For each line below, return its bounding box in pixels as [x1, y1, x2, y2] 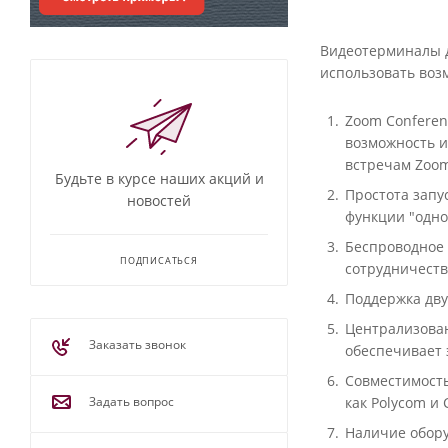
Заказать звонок [89, 336, 186, 354]
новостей [127, 191, 191, 211]
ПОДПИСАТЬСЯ [120, 254, 198, 268]
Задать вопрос [89, 393, 174, 411]
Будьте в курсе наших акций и [54, 169, 264, 189]
